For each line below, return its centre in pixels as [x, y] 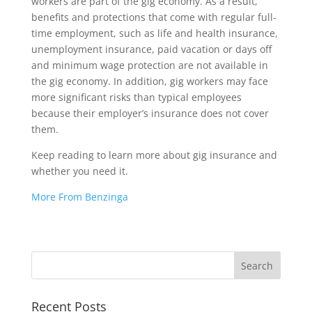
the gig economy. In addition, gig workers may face [149, 81]
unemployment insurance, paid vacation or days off [151, 49]
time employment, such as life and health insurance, [154, 33]
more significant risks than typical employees [136, 97]
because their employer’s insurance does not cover [150, 113]
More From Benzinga [79, 197]
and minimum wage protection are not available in [149, 65]
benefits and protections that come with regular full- [154, 17]
